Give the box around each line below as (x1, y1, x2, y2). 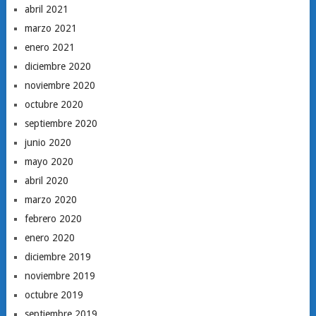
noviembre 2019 (24, 269, 95, 281)
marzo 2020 (24, 193, 77, 205)
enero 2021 (24, 41, 75, 53)
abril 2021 (24, 3, 68, 15)
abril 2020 (24, 174, 68, 186)
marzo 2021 (24, 22, 77, 34)
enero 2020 (24, 231, 75, 243)
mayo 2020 (24, 155, 73, 167)
